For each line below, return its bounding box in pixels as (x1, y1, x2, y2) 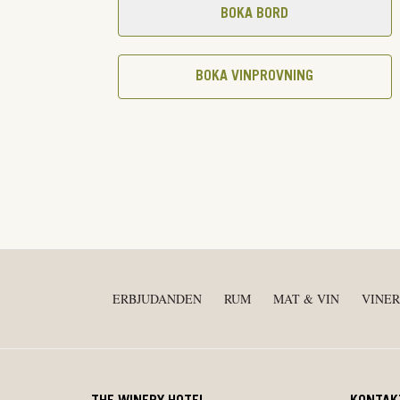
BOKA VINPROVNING (196, 69, 314, 84)
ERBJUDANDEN (112, 289, 202, 307)
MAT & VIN (273, 289, 339, 307)
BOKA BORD (221, 6, 289, 21)
